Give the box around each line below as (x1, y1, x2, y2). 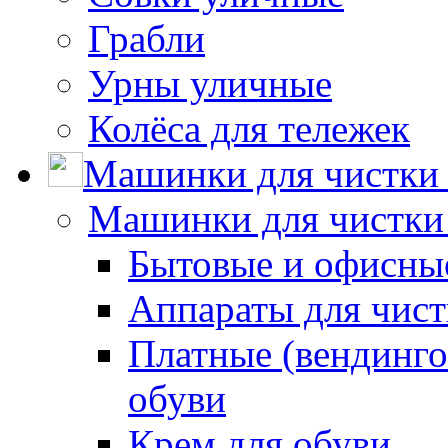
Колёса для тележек (88, 106, 410, 150)
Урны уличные (88, 61, 332, 105)
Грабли (88, 16, 205, 60)
